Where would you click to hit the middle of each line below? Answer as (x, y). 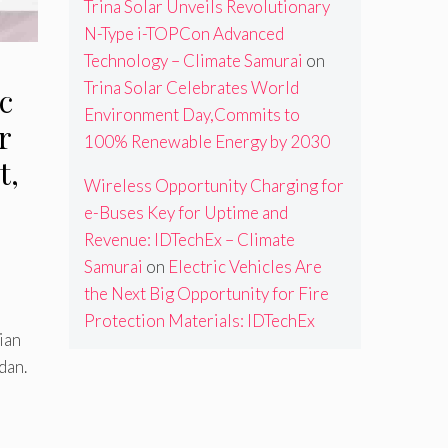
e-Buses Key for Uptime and (185, 213)
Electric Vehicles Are (244, 267)
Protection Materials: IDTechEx (199, 321)
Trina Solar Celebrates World (191, 88)
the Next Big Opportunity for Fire (206, 294)
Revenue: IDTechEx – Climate (189, 240)
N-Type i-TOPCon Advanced (183, 34)
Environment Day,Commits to (191, 115)
